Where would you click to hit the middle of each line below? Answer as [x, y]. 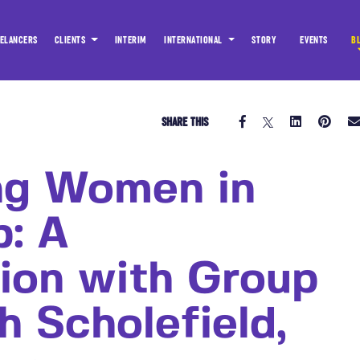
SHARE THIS [184, 122]
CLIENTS [72, 41]
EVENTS [314, 41]
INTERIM [131, 41]
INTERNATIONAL [195, 41]
